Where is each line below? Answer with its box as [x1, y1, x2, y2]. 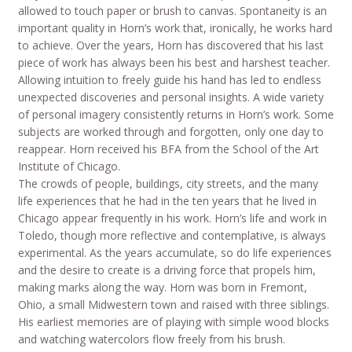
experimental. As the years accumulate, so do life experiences [17, 245, 332, 261]
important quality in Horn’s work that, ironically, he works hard [17, 20, 332, 36]
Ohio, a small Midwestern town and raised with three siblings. [17, 297, 329, 313]
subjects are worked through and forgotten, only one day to [17, 124, 324, 140]
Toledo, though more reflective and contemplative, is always [17, 228, 326, 244]
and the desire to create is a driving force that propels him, [17, 262, 316, 278]
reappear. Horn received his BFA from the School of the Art [17, 141, 319, 157]
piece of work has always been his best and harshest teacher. [17, 55, 330, 71]
